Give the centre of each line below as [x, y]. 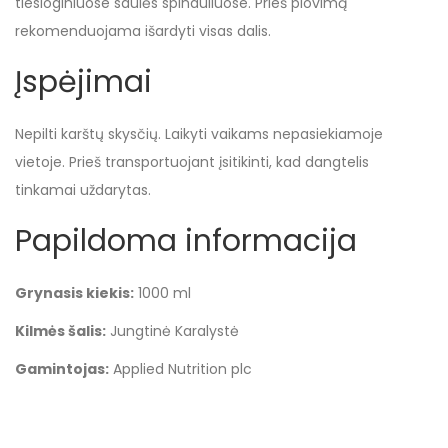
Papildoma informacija [186, 241]
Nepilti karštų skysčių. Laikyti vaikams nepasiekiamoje [199, 134]
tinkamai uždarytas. [83, 190]
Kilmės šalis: [60, 331]
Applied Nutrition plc [180, 369]
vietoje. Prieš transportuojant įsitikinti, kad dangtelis [192, 162]
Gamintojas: [62, 369]
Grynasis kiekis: [74, 293]
